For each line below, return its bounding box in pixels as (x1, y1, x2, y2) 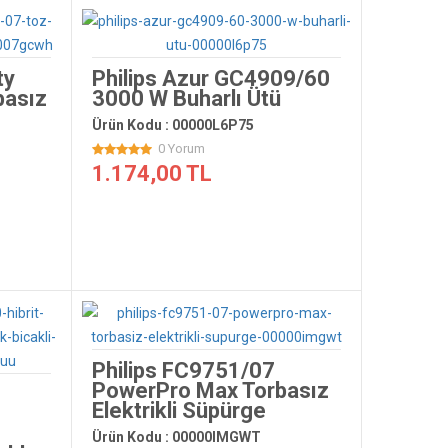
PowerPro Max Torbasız (91, 378, 329, 403)
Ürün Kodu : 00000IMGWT (91, 429, 261, 445)
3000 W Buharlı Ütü (91, 86, 281, 111)
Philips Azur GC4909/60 (91, 66, 330, 91)
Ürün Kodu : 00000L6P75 (91, 117, 254, 133)
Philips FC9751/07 (91, 358, 275, 383)
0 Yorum (157, 141, 205, 156)
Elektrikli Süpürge (91, 398, 266, 423)
